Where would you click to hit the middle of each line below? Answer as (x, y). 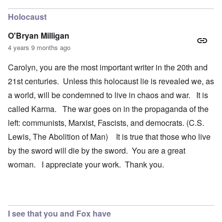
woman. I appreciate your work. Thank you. (86, 165)
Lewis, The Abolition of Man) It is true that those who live (109, 137)
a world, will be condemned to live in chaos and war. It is (108, 95)
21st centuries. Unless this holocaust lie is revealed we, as (111, 81)
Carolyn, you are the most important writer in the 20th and (108, 67)
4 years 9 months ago (39, 48)
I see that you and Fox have (59, 214)
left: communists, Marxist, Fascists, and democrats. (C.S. (106, 123)
